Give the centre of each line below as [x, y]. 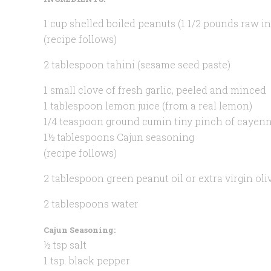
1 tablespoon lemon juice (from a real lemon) [148, 105]
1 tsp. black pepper [87, 260]
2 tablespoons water [91, 203]
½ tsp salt [65, 244]
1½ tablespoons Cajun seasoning [119, 137]
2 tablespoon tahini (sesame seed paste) [137, 64]
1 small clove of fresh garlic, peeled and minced [155, 90]
